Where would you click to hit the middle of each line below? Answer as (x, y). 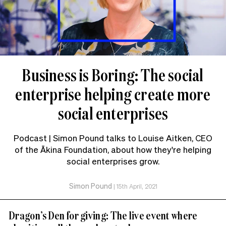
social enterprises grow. (113, 161)
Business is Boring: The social (113, 75)
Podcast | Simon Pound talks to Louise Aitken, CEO (113, 137)
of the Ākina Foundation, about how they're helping (113, 149)
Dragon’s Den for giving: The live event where (103, 215)
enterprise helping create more (113, 94)
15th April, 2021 (137, 186)
